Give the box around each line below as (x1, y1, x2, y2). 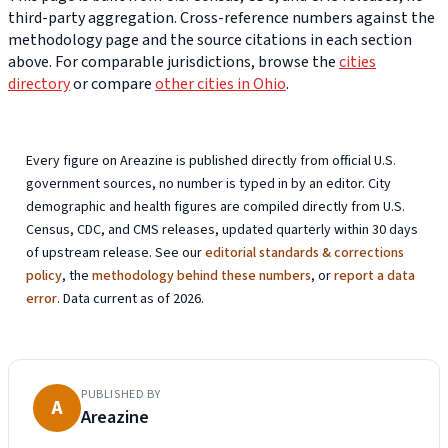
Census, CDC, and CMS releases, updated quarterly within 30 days (26, 220, 419, 241)
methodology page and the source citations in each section (8, 29, 412, 52)
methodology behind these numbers (92, 266, 312, 287)
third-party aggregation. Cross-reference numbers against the (8, 7, 435, 30)
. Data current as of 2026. (57, 289, 205, 310)
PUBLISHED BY (81, 385, 161, 403)
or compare (70, 73, 155, 96)
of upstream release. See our (26, 243, 206, 264)
